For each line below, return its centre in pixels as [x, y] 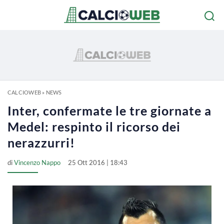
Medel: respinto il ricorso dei [94, 126]
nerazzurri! [41, 142]
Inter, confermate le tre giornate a [109, 110]
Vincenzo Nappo [37, 162]
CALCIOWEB [24, 92]
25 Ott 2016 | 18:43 [98, 162]
